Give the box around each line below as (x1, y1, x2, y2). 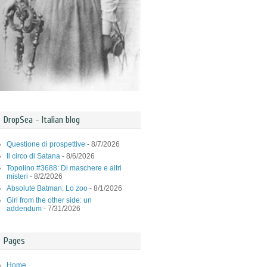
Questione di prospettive (7, 140, 85, 149)
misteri (7, 172, 28, 181)
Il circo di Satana (7, 152, 60, 161)
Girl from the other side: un (7, 196, 92, 205)
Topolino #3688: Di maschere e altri (7, 164, 122, 173)
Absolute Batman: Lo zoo (7, 184, 88, 193)
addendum (7, 204, 42, 213)
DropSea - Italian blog (4, 114, 80, 126)
